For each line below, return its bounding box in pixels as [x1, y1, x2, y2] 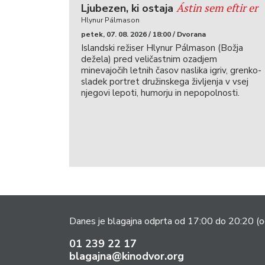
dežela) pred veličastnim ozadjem [81, 53, 217, 65]
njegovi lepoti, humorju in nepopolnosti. [81, 86, 240, 99]
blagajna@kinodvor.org [69, 249, 184, 263]
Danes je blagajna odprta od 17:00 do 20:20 [69, 215, 256, 228]
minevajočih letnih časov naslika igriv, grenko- [81, 64, 261, 76]
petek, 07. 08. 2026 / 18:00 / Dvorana [81, 29, 206, 39]
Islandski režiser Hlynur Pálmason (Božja [81, 41, 243, 54]
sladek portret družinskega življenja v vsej [81, 75, 248, 88]
